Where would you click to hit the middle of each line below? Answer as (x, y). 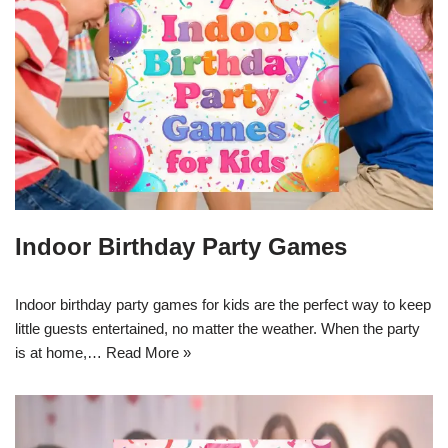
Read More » (148, 353)
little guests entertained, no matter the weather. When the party (217, 329)
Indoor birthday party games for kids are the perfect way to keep (223, 305)
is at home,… (60, 353)
